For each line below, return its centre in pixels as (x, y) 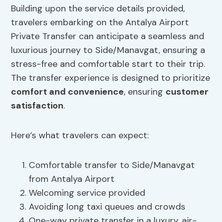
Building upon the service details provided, (98, 9)
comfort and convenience (68, 92)
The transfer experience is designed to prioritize (111, 78)
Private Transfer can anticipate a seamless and (108, 36)
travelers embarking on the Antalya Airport (100, 23)
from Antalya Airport (72, 179)
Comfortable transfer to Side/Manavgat (112, 165)
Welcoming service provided (87, 193)
